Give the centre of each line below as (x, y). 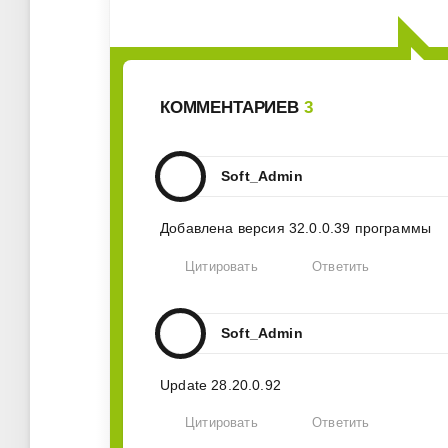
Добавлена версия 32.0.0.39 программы (296, 227)
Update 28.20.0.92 (220, 384)
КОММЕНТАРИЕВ (232, 107)
